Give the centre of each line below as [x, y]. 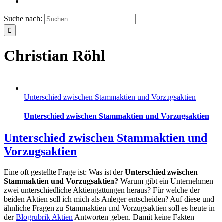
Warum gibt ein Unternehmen [166, 181]
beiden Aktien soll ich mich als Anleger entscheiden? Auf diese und [109, 199]
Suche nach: [23, 18]
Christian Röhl [55, 56]
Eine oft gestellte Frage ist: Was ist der [64, 172]
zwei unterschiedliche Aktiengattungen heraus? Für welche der [102, 190]
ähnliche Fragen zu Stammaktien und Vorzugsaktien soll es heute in [109, 208]
